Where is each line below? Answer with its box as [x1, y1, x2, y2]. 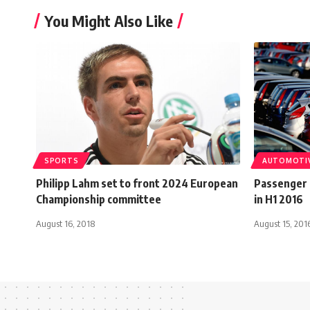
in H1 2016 [254, 192, 303, 206]
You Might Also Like [44, 10, 173, 30]
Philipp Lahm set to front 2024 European [36, 176, 238, 190]
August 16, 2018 [36, 217, 95, 229]
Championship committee [36, 192, 161, 206]
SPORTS [44, 156, 79, 165]
